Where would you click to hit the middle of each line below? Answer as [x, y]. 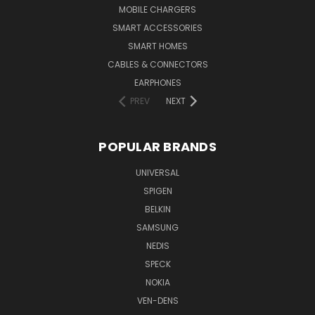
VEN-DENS [157, 300]
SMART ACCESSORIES [157, 27]
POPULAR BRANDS [157, 146]
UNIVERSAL [157, 172]
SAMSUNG [157, 227]
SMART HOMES [157, 46]
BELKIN [157, 209]
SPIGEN [157, 191]
